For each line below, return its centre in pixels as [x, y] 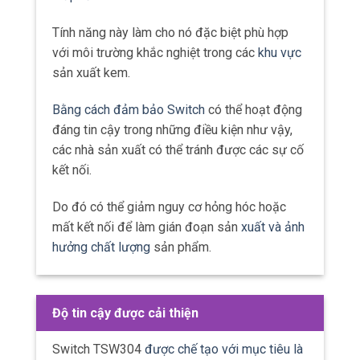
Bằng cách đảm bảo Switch [129, 109]
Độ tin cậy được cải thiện [125, 313]
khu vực [280, 52]
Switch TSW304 [98, 350]
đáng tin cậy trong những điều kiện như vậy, [172, 129]
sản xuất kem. [91, 72]
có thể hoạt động [254, 109]
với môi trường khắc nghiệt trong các [155, 52]
